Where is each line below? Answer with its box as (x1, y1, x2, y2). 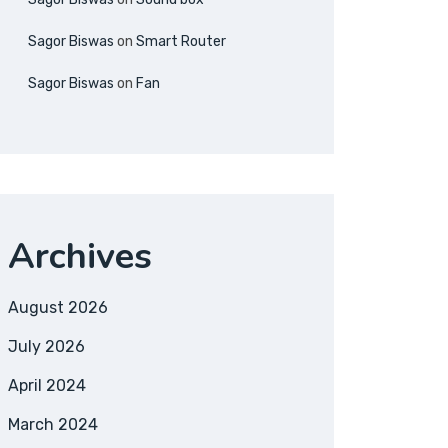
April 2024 (8, 376, 86, 395)
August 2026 (8, 298, 108, 317)
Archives (8, 232, 152, 281)
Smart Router (136, 33, 226, 50)
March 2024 (8, 415, 98, 434)
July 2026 (8, 337, 85, 356)
